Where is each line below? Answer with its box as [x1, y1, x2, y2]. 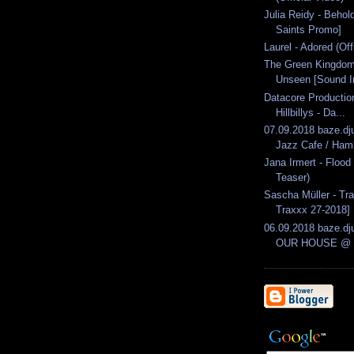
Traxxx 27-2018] [276, 204, 350, 217]
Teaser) [276, 171, 310, 184]
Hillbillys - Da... [276, 106, 345, 119]
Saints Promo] [276, 23, 341, 36]
